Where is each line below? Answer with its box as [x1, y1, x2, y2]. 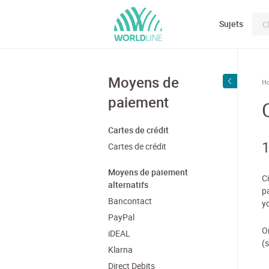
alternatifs [108, 179, 148, 190]
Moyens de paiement [108, 166, 188, 178]
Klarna [108, 244, 133, 255]
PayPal [108, 211, 134, 223]
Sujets [219, 18, 243, 29]
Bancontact [108, 195, 152, 207]
